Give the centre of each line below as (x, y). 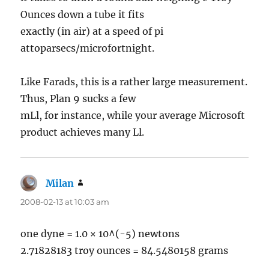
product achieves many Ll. (83, 132)
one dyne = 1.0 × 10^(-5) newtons (100, 234)
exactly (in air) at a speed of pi (92, 32)
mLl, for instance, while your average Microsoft (133, 116)
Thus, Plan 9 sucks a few (78, 99)
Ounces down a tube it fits (83, 15)
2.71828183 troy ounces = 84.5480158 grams (125, 251)
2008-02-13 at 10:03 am (65, 202)
